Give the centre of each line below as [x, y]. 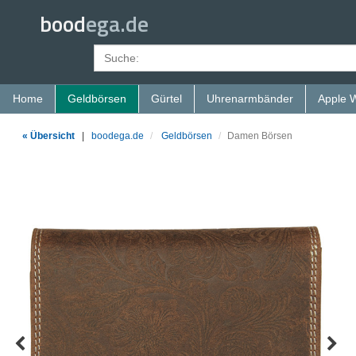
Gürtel [166, 99]
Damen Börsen [260, 136]
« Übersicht [48, 136]
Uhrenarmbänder [250, 99]
